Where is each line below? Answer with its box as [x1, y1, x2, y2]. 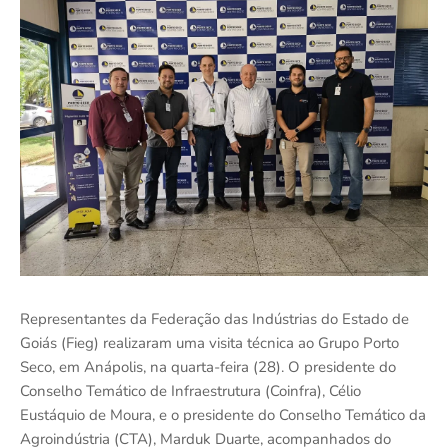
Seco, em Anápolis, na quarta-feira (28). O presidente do [20, 357, 396, 378]
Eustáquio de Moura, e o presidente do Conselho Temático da [20, 405, 426, 426]
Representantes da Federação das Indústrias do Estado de [20, 309, 409, 330]
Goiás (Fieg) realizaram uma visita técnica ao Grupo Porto [20, 333, 399, 354]
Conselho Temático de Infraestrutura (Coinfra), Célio [20, 381, 361, 402]
